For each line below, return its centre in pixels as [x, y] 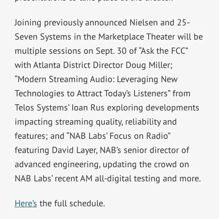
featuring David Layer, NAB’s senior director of [102, 150]
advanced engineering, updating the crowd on [102, 164]
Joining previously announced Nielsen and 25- [102, 22]
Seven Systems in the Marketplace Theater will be [109, 36]
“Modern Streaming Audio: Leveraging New [96, 79]
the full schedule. [71, 203]
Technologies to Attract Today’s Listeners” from [102, 93]
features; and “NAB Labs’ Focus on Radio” [92, 135]
